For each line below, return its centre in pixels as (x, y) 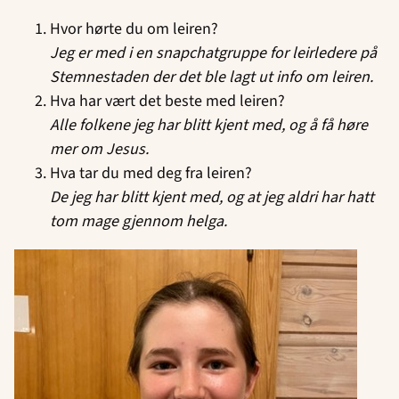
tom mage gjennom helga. (138, 221)
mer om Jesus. (99, 149)
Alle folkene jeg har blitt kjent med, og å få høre (209, 125)
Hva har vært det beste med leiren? (167, 101)
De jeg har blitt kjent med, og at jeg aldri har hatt (212, 197)
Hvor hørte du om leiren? (134, 28)
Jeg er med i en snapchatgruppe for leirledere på (213, 53)
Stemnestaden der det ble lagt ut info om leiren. (212, 77)
